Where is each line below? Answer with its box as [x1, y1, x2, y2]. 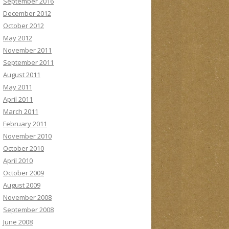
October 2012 [3, 21, 44, 30]
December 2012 [3, 9, 51, 18]
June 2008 [3, 217, 33, 226]
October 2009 [3, 168, 44, 177]
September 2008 [3, 205, 54, 214]
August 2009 [3, 180, 40, 190]
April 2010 [3, 156, 33, 165]
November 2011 [3, 45, 52, 55]
